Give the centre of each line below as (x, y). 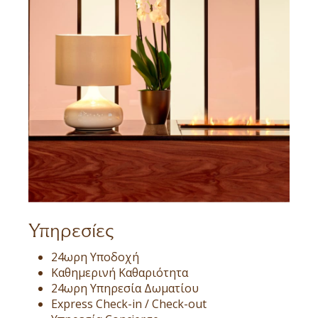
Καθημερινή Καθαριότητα (120, 272)
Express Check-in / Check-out (129, 303)
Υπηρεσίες (71, 230)
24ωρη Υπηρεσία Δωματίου (125, 288)
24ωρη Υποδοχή (95, 257)
